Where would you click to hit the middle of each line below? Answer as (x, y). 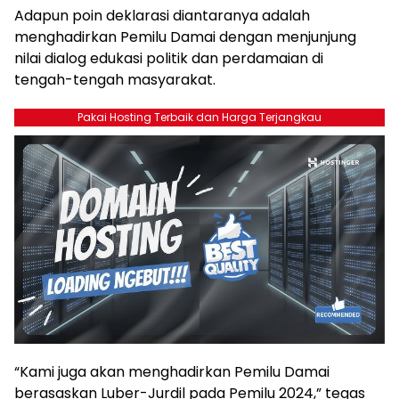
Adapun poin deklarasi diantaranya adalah (162, 16)
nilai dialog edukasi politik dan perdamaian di (169, 58)
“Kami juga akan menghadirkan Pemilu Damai (172, 372)
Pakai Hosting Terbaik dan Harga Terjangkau (199, 117)
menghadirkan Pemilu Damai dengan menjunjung (185, 37)
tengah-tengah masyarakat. (115, 80)
